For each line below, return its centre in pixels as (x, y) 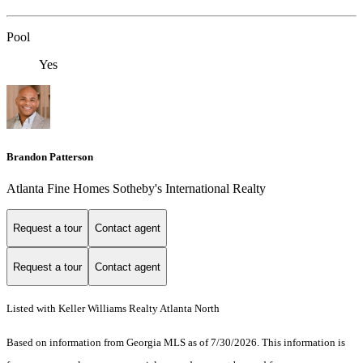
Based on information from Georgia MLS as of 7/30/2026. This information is (176, 343)
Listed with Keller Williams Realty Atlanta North (113, 309)
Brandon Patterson (50, 156)
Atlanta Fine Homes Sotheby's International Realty (136, 188)
